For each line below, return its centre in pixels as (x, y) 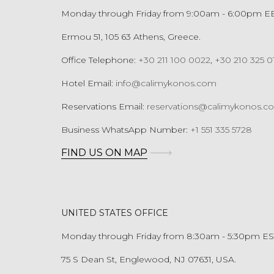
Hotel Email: (88, 83)
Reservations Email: (104, 106)
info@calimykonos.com (166, 83)
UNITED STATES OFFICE (115, 213)
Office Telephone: (100, 60)
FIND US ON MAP (104, 153)
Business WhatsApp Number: (126, 130)
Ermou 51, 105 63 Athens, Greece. (131, 37)
